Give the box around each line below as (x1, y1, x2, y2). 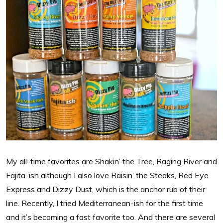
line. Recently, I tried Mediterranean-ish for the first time (6, 198, 203, 208)
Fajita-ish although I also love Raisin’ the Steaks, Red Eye (6, 170, 209, 180)
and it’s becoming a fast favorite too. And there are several (6, 212, 215, 222)
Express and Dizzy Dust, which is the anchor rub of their (6, 184, 205, 194)
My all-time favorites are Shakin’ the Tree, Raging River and (6, 156, 217, 166)
